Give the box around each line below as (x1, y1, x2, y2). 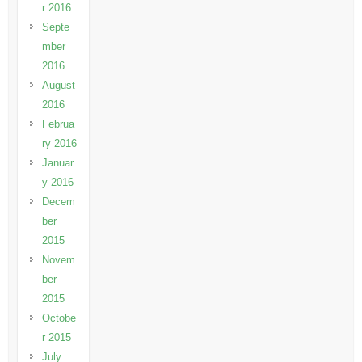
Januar (41, 157, 74, 170)
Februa (41, 118, 74, 131)
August (41, 79, 75, 92)
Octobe (41, 312, 76, 325)
